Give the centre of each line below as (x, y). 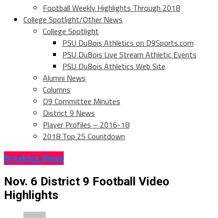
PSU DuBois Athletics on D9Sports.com (128, 43)
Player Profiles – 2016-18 (86, 125)
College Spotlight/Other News (73, 20)
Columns (57, 90)
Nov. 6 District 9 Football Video (87, 181)
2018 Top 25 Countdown (84, 136)
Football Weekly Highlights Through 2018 (111, 8)
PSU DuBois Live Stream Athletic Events (129, 55)
